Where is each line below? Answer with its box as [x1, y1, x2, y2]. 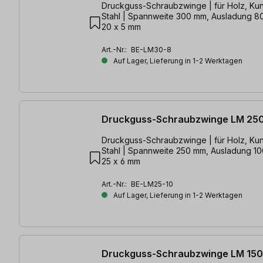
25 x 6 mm [102, 156, 140, 167]
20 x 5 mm [102, 21, 141, 32]
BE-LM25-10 [131, 180, 173, 189]
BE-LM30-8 [131, 45, 171, 54]
